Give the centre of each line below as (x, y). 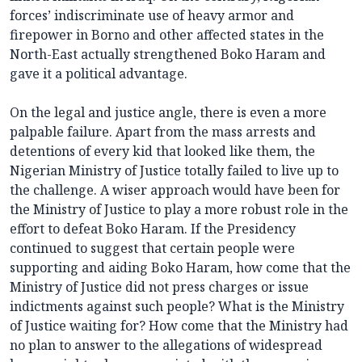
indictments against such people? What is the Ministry (177, 307)
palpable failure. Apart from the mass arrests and (163, 132)
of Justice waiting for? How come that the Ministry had (179, 326)
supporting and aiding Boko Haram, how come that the (180, 268)
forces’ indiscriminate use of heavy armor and (152, 16)
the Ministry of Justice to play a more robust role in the (179, 210)
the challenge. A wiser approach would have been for (175, 190)
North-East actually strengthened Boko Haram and (168, 55)
